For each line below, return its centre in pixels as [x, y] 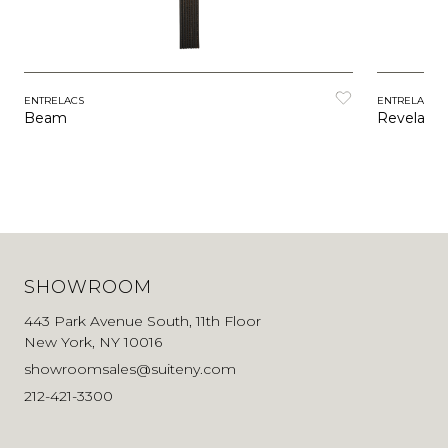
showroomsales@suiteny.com [130, 368]
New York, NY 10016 [93, 341]
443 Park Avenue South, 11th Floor [142, 320]
